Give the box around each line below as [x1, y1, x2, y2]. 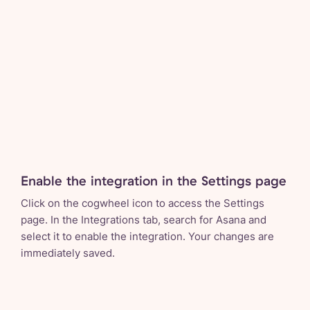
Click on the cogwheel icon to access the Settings [21, 196, 264, 210]
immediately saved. [21, 246, 115, 259]
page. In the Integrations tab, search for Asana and [21, 212, 266, 226]
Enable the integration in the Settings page [21, 172, 286, 189]
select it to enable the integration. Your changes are [21, 229, 274, 243]
